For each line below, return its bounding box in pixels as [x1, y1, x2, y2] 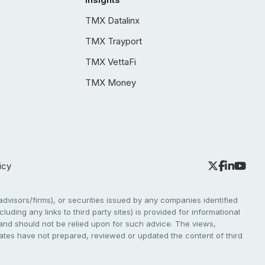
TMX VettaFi [85, 56, 136, 67]
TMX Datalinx [85, 15, 140, 26]
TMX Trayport [85, 35, 142, 47]
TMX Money [85, 77, 136, 88]
